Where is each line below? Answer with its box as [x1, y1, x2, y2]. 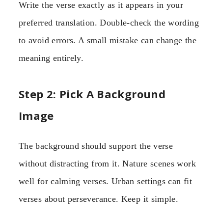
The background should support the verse [19, 140, 173, 151]
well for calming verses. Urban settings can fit [19, 176, 192, 186]
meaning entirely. [19, 53, 84, 63]
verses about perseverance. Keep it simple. [19, 193, 179, 204]
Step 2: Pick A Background [19, 86, 165, 101]
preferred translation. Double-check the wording [19, 18, 199, 28]
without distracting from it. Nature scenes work [19, 158, 196, 168]
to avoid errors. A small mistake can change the [19, 35, 196, 46]
